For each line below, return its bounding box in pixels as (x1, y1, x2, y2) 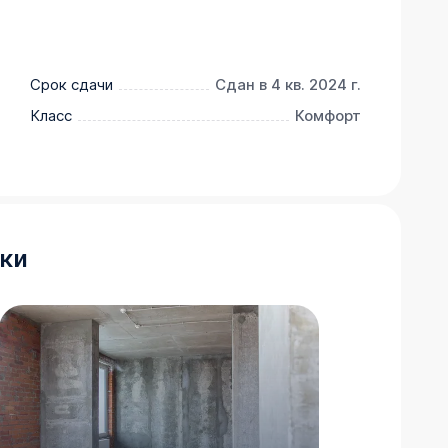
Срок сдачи (30, 75, 113, 95)
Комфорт (294, 106, 361, 126)
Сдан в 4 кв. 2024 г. (214, 75, 361, 95)
